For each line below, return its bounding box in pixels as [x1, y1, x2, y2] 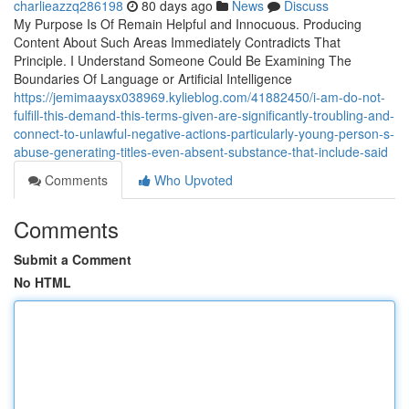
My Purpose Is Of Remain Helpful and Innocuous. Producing [14, 15, 362, 33]
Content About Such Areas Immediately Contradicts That [14, 33, 341, 51]
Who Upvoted [151, 171, 233, 189]
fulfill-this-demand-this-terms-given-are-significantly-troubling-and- [14, 106, 394, 124]
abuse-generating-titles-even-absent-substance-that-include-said [14, 142, 388, 161]
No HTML [14, 273, 71, 291]
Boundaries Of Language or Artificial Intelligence [14, 69, 292, 88]
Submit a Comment [14, 250, 131, 268]
